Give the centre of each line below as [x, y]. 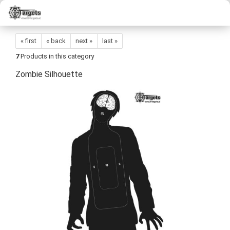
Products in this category [56, 56]
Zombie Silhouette [49, 74]
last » [110, 41]
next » [84, 41]
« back [56, 41]
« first [28, 41]
